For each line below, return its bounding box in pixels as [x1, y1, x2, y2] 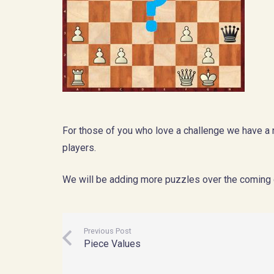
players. [62, 142, 96, 154]
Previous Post [84, 226, 132, 236]
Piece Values [84, 238, 141, 250]
